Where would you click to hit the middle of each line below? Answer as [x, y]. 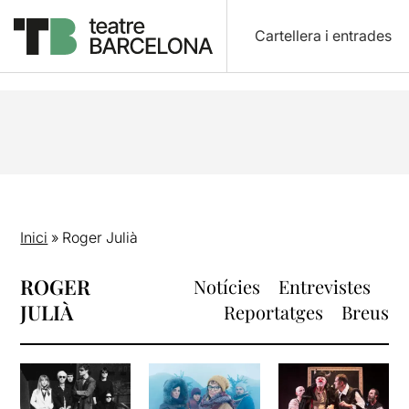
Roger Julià [100, 237]
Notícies [226, 286]
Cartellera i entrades [323, 36]
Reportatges [273, 312]
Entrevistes [324, 286]
